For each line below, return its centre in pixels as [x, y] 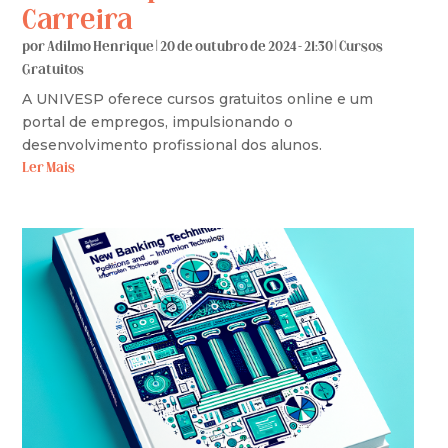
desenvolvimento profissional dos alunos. [172, 144]
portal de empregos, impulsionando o [158, 121]
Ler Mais [49, 168]
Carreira [78, 21]
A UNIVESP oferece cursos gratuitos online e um [198, 98]
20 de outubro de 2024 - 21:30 [248, 47]
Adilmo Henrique [101, 47]
